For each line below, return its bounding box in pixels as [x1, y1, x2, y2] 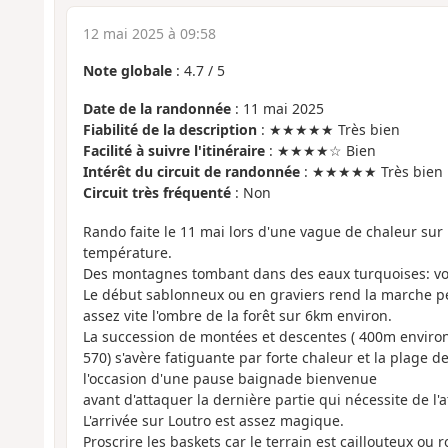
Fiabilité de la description [82, 120, 257, 140]
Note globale [82, 60, 172, 80]
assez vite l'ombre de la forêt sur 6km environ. [82, 305, 392, 325]
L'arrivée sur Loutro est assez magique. [82, 410, 344, 430]
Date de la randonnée [82, 99, 231, 119]
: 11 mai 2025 [230, 99, 324, 119]
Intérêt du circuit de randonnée [82, 162, 300, 182]
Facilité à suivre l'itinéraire [82, 141, 265, 161]
